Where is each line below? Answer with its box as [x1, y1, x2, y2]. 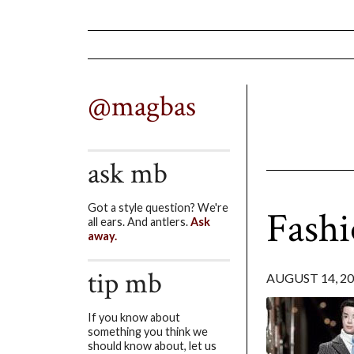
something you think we [88, 325, 208, 339]
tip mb [88, 265, 162, 303]
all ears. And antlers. [88, 215, 190, 229]
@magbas [88, 88, 196, 126]
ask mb [88, 155, 168, 194]
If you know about [88, 311, 180, 325]
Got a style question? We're [88, 201, 228, 215]
